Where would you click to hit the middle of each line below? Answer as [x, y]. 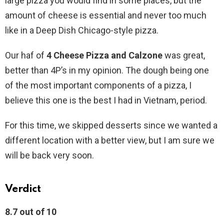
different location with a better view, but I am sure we [110, 140]
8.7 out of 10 [31, 212]
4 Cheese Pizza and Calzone [104, 55]
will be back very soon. [49, 155]
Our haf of [26, 55]
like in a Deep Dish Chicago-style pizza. [82, 30]
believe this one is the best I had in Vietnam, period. [106, 100]
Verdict [23, 189]
